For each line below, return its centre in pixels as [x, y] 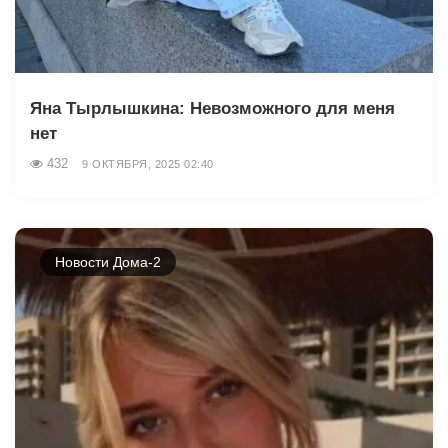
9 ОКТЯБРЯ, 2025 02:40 [148, 163]
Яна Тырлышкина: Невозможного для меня [212, 108]
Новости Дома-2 [108, 261]
